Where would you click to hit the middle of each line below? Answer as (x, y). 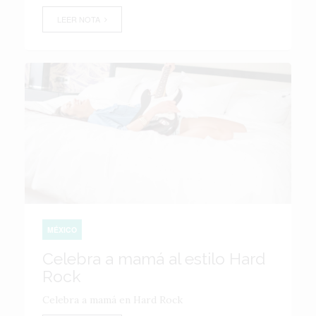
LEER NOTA (81, 19)
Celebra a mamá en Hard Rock (113, 300)
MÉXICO (62, 230)
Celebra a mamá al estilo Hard (154, 259)
